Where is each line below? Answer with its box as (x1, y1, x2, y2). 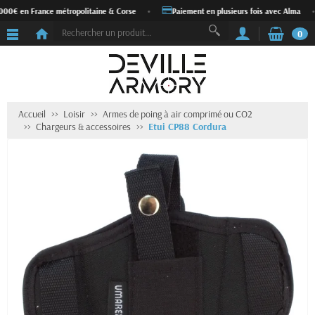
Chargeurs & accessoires (36, 120, 131, 133)
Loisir (63, 107, 85, 120)
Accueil (18, 107, 46, 120)
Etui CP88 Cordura (148, 120, 226, 133)
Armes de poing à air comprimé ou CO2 (103, 107, 252, 120)
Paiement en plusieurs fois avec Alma (168, 5, 297, 16)
